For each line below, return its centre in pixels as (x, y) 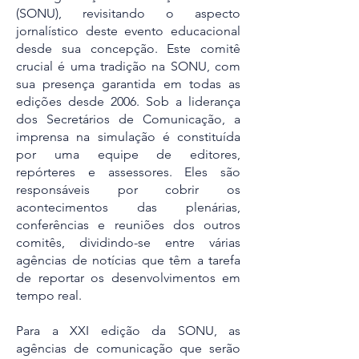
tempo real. (49, 295)
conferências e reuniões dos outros (128, 225)
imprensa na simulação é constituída (128, 137)
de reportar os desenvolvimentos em (128, 278)
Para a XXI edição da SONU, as (128, 331)
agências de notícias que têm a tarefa (128, 260)
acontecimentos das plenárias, (128, 207)
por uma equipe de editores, (128, 154)
